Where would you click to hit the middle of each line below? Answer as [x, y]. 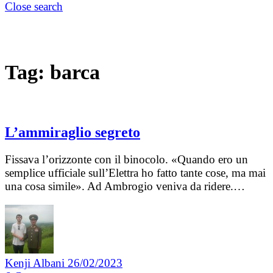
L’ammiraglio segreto [73, 133]
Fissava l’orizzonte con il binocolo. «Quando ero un [126, 160]
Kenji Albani [36, 263]
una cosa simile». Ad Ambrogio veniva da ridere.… [125, 186]
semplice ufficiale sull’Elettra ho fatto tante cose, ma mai [135, 173]
